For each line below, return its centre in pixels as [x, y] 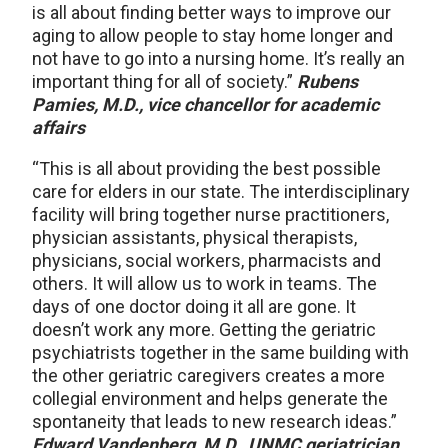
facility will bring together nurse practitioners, [210, 214]
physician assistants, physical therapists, [194, 237]
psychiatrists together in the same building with [220, 352]
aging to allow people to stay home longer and [212, 35]
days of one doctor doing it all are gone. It [194, 306]
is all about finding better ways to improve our [211, 12]
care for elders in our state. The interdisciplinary [221, 191]
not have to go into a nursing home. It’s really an [218, 58]
